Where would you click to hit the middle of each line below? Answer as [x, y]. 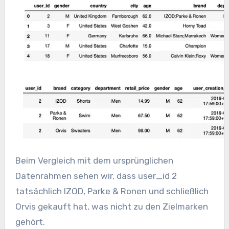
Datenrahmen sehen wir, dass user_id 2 [96, 176]
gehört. [30, 222]
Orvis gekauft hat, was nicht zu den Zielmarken [111, 207]
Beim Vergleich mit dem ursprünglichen [94, 161]
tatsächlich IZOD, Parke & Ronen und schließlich [112, 191]
